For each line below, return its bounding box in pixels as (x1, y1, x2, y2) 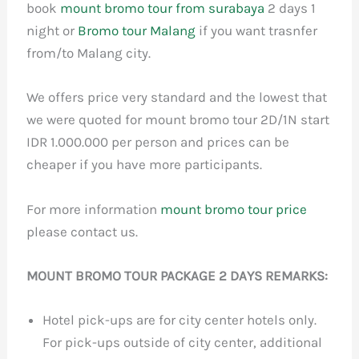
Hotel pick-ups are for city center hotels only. (42, 311, 317, 328)
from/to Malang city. (26, 45, 151, 62)
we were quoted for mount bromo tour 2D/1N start (26, 111, 330, 128)
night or (26, 22, 79, 39)
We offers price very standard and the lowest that (26, 89, 328, 106)
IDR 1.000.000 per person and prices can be (26, 134, 290, 151)
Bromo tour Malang (78, 22, 196, 39)
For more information (26, 200, 161, 217)
